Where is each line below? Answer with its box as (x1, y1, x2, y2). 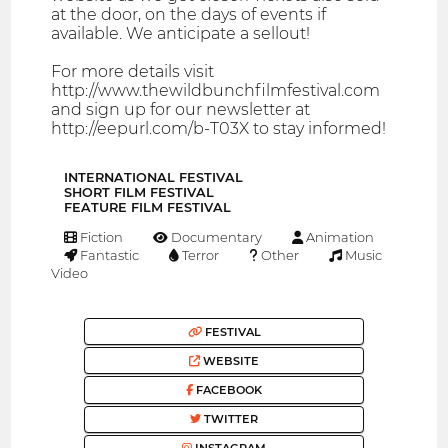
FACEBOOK (193, 383, 262, 398)
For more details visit (51, 62, 215, 82)
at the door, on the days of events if (51, 5, 327, 25)
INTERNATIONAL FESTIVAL (64, 170, 243, 186)
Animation (302, 229, 374, 246)
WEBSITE (200, 353, 259, 368)
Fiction (77, 229, 124, 246)
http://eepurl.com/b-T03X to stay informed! (51, 119, 387, 139)
